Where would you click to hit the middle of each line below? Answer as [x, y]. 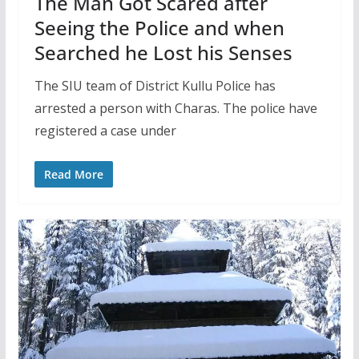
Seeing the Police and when [159, 27]
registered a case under [105, 130]
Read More [73, 174]
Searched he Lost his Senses [163, 52]
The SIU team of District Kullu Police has [155, 85]
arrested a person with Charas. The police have [175, 108]
